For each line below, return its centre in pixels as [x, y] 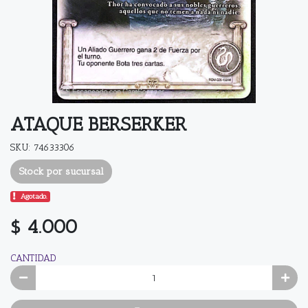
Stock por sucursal [61, 172]
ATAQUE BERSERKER [98, 124]
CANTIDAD [33, 258]
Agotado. [34, 197]
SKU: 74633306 [43, 147]
